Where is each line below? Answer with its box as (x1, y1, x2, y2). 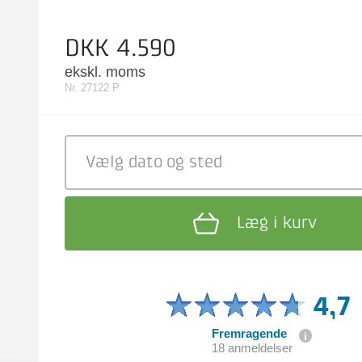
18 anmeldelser (211, 341, 293, 356)
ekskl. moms (65, 64, 145, 80)
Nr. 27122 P (65, 82, 120, 94)
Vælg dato (86, 154, 162, 171)
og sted (166, 154, 223, 171)
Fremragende (211, 326, 287, 341)
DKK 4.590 (65, 37, 176, 61)
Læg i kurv (237, 214, 318, 232)
